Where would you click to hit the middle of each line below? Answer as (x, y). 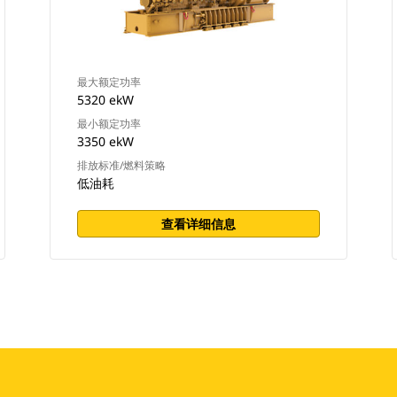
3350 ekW (105, 141)
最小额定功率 (109, 124)
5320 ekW (105, 100)
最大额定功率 (109, 82)
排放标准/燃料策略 (121, 165)
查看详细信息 (198, 224)
